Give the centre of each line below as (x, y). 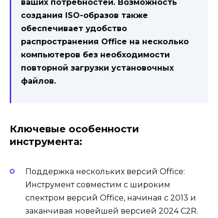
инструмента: (46, 142)
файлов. (38, 81)
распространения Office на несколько (105, 42)
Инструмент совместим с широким (98, 185)
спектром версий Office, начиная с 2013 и (111, 198)
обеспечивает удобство (74, 29)
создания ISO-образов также (84, 16)
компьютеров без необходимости (95, 55)
